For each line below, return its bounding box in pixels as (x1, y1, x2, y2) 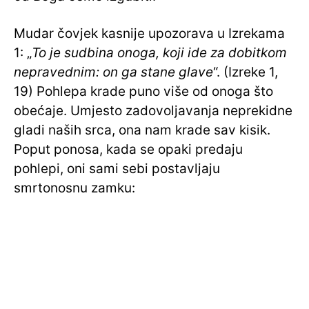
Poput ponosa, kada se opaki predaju (14, 141, 243, 158)
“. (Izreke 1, (213, 64, 278, 81)
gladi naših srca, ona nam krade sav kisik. (14, 122, 270, 139)
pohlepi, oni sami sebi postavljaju (14, 161, 220, 177)
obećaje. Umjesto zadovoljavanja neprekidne (14, 103, 292, 119)
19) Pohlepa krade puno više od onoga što (14, 83, 273, 100)
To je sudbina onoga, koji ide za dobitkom (32, 45, 287, 61)
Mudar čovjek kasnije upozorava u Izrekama (14, 26, 285, 42)
